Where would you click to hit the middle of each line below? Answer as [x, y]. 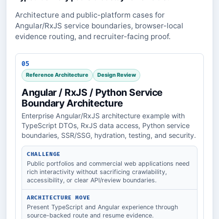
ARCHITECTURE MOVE [59, 197]
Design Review [117, 75]
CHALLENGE [44, 154]
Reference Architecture [57, 75]
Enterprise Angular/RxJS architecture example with [103, 115]
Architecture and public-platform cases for [90, 15]
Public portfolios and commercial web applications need [108, 163]
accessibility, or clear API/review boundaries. [92, 180]
